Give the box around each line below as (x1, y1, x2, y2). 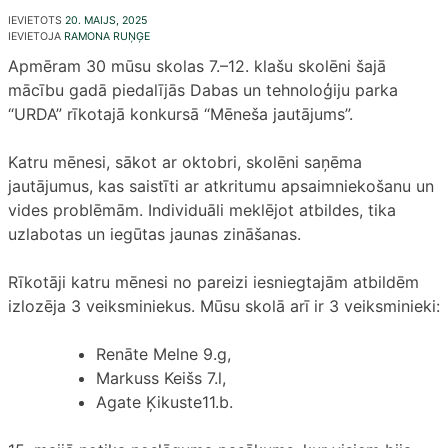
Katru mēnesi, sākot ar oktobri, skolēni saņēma (8, 151, 362, 172)
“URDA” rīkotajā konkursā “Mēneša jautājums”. (8, 103, 353, 124)
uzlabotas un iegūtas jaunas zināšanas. (8, 223, 301, 244)
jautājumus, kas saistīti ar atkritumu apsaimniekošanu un (8, 175, 434, 196)
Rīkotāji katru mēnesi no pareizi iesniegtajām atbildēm (8, 271, 419, 292)
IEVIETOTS (8, 13, 65, 27)
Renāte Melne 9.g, (96, 343, 231, 364)
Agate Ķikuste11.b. (96, 391, 233, 412)
